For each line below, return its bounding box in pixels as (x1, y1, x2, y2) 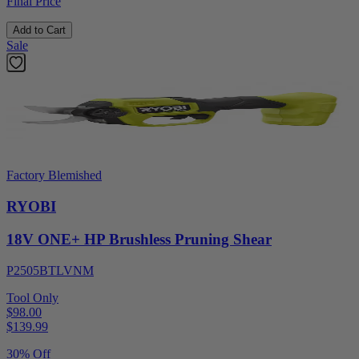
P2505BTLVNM (6, 263, 94, 277)
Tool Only (6, 290, 58, 305)
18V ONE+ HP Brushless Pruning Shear (6, 230, 272, 248)
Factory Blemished (6, 168, 102, 183)
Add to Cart (13, 24, 66, 37)
